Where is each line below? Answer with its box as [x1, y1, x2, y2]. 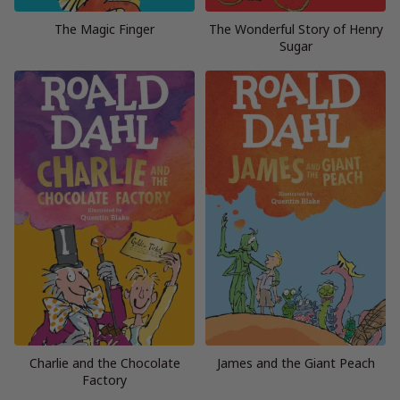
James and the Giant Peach [216, 354, 375, 372]
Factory [82, 371, 127, 389]
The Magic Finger [54, 21, 154, 38]
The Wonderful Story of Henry [208, 21, 383, 38]
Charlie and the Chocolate [29, 354, 180, 372]
